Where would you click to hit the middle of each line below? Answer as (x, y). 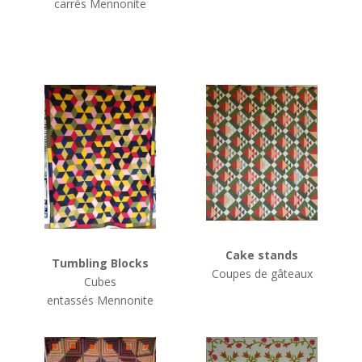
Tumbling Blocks (100, 263)
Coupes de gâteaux (262, 274)
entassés (72, 300)
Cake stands (262, 255)
